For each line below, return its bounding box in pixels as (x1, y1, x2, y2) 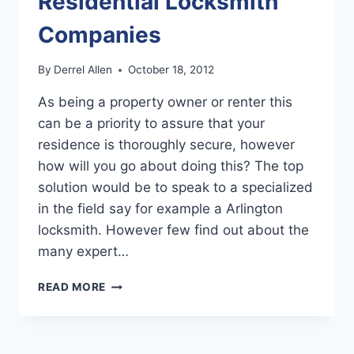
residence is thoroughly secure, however (38, 137, 295, 153)
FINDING (105, 277, 153, 290)
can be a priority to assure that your (38, 115, 265, 132)
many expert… (38, 243, 129, 260)
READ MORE (38, 281, 107, 294)
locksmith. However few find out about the (38, 222, 309, 239)
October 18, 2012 (128, 63, 215, 77)
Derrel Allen (54, 63, 113, 77)
